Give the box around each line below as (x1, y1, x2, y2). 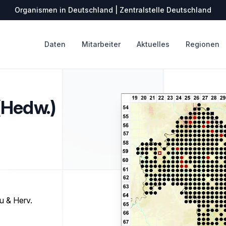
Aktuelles (137, 40, 169, 48)
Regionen (186, 40, 219, 48)
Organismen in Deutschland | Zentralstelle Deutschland (15, 6, 211, 14)
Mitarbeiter (82, 40, 121, 48)
